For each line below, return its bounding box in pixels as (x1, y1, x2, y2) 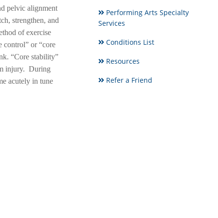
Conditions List (104, 37, 154, 47)
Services (98, 18, 125, 28)
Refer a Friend (104, 75, 152, 85)
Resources (104, 56, 140, 66)
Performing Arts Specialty (104, 8, 189, 17)
